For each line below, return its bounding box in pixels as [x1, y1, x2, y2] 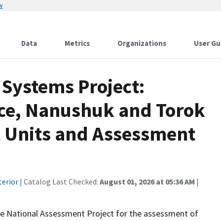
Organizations [117, 38, 166, 48]
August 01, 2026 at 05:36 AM [100, 177, 195, 186]
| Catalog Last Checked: [18, 177, 100, 186]
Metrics [65, 38, 90, 48]
